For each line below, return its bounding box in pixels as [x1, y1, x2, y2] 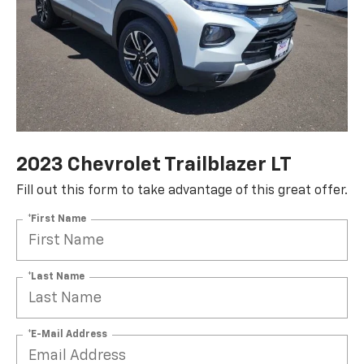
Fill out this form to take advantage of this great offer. [16, 184, 348, 198]
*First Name [28, 214, 86, 224]
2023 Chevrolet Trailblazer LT [16, 155, 292, 175]
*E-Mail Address [28, 329, 107, 340]
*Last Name [28, 271, 84, 282]
